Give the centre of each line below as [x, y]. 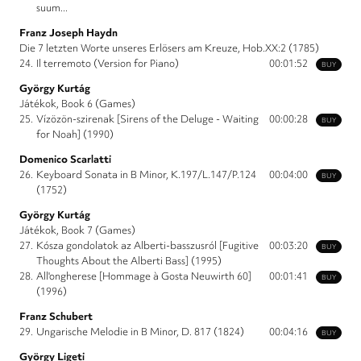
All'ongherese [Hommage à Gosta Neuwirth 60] [144, 276]
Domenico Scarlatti [65, 160]
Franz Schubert [56, 317]
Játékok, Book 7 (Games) [77, 230]
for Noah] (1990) [75, 135]
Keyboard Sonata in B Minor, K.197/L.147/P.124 [146, 175]
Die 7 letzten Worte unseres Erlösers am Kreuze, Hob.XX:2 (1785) [169, 48]
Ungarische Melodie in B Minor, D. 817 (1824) [140, 332]
